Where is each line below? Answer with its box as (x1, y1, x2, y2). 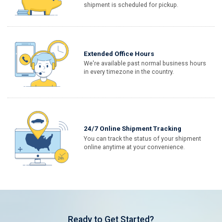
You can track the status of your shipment (84, 135, 202, 142)
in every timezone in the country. (84, 68, 174, 76)
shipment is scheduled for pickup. (84, 1, 179, 9)
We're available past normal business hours (84, 60, 207, 67)
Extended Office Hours (84, 50, 155, 58)
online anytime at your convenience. (84, 143, 185, 151)
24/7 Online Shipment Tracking (84, 125, 182, 133)
